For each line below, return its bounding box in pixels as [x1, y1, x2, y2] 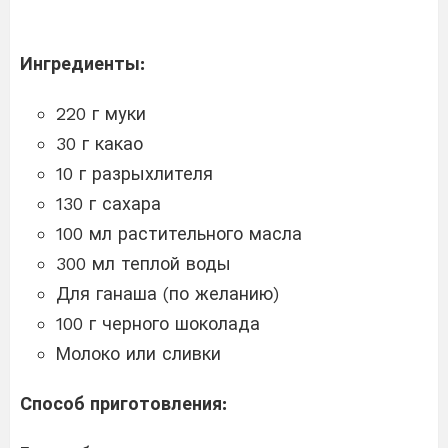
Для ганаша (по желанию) [56, 282, 279, 304]
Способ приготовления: [20, 392, 227, 414]
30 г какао [56, 132, 143, 154]
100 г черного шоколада [56, 312, 260, 334]
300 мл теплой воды [56, 252, 231, 274]
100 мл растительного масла [56, 222, 302, 244]
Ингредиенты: [20, 52, 145, 74]
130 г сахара [56, 192, 161, 214]
